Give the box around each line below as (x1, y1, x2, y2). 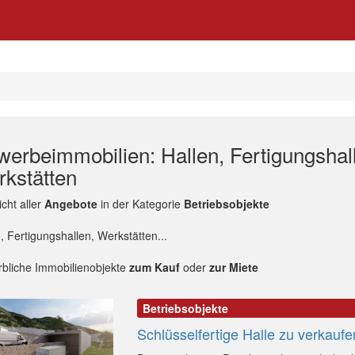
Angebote (44, 196, 97, 212)
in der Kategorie (97, 196, 184, 212)
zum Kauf (128, 259, 180, 275)
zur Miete (208, 259, 258, 275)
